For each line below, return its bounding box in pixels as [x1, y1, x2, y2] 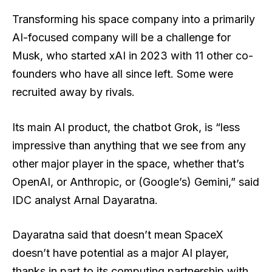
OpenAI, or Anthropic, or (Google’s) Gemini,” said [12, 175, 259, 188]
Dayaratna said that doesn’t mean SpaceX [12, 228, 223, 242]
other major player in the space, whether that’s [12, 157, 244, 170]
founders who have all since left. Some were [12, 67, 233, 80]
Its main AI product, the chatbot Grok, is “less [12, 120, 240, 134]
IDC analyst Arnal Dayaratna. [12, 193, 158, 206]
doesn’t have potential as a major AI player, [12, 246, 229, 260]
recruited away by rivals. [12, 85, 135, 98]
